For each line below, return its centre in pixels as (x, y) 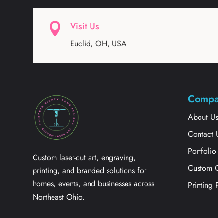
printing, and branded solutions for (90, 170)
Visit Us (85, 26)
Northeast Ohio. (59, 197)
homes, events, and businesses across (94, 183)
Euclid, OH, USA (99, 43)
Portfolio (202, 151)
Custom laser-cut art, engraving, (84, 157)
